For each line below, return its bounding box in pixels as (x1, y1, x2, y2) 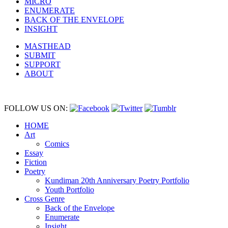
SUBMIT (24, 51, 55, 60)
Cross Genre (24, 194, 65, 204)
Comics (45, 139, 69, 149)
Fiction (24, 158, 47, 167)
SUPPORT (24, 60, 61, 69)
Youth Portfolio (45, 185, 94, 194)
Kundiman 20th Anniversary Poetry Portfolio (45, 176, 189, 185)
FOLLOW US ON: (4, 104, 70, 113)
